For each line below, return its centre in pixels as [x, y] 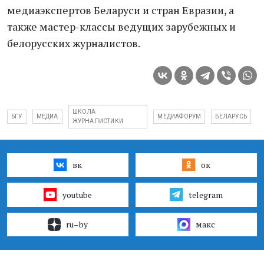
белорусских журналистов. [74, 43]
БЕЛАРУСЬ [231, 116]
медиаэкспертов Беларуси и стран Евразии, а [121, 10]
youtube [77, 194]
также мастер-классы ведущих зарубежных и [121, 27]
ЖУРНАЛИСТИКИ [98, 121]
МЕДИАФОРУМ [179, 116]
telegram [205, 194]
